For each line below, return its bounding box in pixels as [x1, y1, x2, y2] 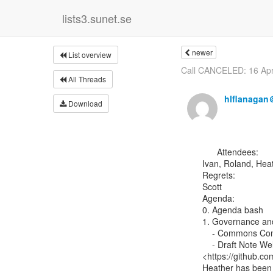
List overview [66, 49, 112, 60]
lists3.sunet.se [62, 10, 132, 26]
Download [66, 98, 102, 108]
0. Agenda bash [202, 204, 263, 216]
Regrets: [202, 169, 235, 181]
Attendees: [202, 146, 217, 158]
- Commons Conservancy [202, 227, 212, 239]
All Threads [66, 74, 106, 84]
